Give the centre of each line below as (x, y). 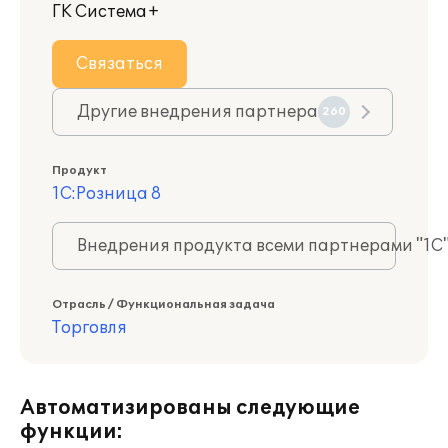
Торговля (89, 328)
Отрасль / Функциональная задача (163, 304)
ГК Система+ (106, 12)
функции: (71, 432)
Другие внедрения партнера (197, 112)
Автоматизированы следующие (190, 408)
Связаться (119, 64)
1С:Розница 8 (106, 194)
